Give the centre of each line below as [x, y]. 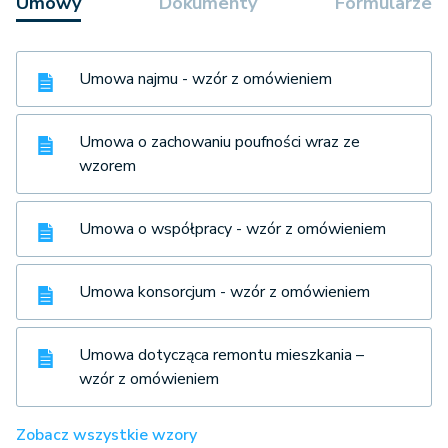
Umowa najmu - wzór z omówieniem [205, 79]
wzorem [107, 166]
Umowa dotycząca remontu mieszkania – [221, 355]
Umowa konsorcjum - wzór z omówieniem [224, 292]
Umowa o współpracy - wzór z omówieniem [232, 229]
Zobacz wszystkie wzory [106, 435]
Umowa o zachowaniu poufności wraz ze [219, 142]
